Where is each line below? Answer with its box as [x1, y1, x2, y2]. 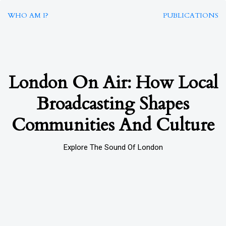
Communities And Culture [11, 113, 215, 137]
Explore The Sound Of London [63, 143, 163, 152]
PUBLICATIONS [163, 11, 218, 20]
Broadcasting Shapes [37, 92, 189, 116]
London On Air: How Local [8, 71, 218, 95]
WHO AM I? [8, 11, 48, 20]
